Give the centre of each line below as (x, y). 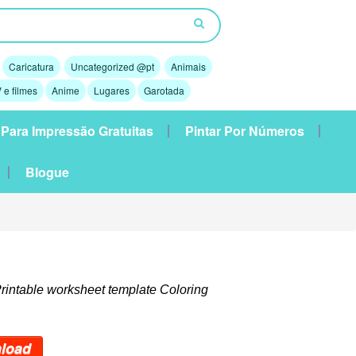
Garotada (164, 90)
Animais (188, 66)
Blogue (47, 172)
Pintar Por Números (245, 131)
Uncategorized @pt (112, 66)
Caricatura (31, 66)
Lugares (111, 90)
